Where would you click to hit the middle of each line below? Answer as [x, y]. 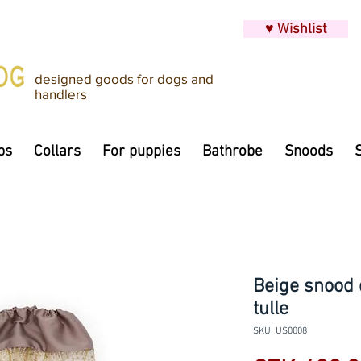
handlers [61, 94]
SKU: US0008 [280, 331]
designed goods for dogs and [124, 79]
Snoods [309, 152]
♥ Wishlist [296, 29]
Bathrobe [232, 152]
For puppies [141, 152]
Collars [57, 152]
